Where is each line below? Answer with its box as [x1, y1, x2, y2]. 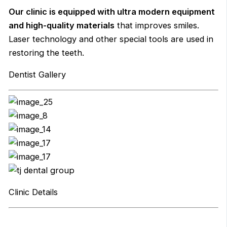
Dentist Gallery [8, 69, 66, 80]
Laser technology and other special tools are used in [8, 33, 213, 44]
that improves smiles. [114, 20, 199, 30]
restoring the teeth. [8, 47, 84, 58]
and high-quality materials [8, 20, 115, 30]
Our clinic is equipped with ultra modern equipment [8, 6, 215, 17]
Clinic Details [8, 186, 58, 197]
